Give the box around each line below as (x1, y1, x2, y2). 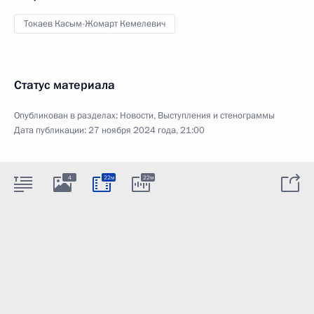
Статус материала (14, 76, 115, 93)
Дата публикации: (14, 123, 88, 137)
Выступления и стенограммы (158, 109, 275, 122)
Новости (120, 109, 153, 122)
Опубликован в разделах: (14, 109, 120, 122)
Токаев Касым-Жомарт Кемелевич (24, 17, 165, 30)
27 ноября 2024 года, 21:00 (88, 123, 205, 137)
